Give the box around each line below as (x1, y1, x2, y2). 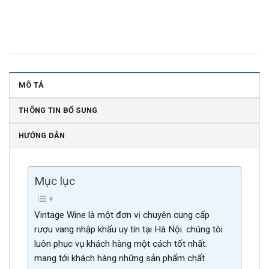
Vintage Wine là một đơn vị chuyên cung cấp (34, 209, 210, 220)
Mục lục (34, 174, 75, 189)
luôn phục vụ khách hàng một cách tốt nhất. (34, 238, 207, 249)
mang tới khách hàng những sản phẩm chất (34, 252, 205, 264)
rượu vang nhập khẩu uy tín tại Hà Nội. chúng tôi (34, 223, 223, 235)
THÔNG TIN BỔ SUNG (19, 106, 98, 115)
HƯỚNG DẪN (19, 131, 65, 141)
